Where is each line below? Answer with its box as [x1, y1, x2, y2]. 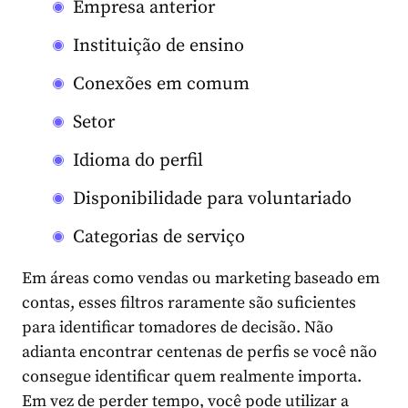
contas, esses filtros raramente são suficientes [22, 292, 356, 314]
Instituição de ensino [73, 35, 244, 58]
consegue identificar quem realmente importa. [22, 366, 362, 388]
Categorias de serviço [73, 226, 245, 250]
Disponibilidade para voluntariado [73, 188, 352, 211]
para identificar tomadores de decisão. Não [22, 317, 333, 339]
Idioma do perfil [73, 149, 203, 173]
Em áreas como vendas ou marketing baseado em [22, 268, 380, 290]
